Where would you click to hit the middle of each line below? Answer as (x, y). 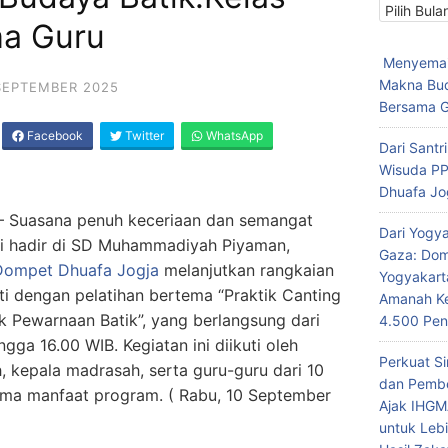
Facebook (53, 136)
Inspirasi (405, 36)
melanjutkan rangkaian (246, 270)
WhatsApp (233, 136)
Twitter (143, 136)
